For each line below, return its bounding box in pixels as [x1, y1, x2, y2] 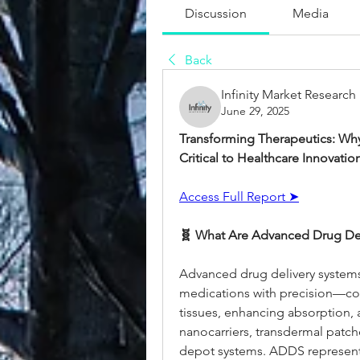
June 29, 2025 [221, 104, 289, 118]
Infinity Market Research [221, 87, 356, 102]
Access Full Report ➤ [179, 189, 299, 204]
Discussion [185, 6, 247, 21]
